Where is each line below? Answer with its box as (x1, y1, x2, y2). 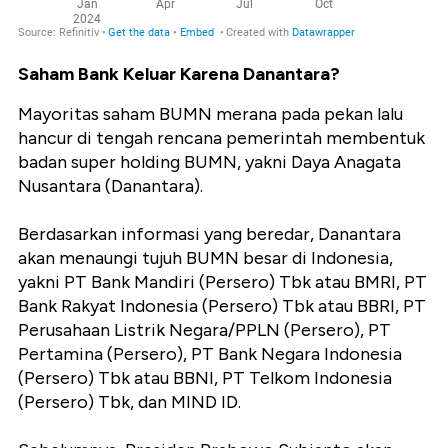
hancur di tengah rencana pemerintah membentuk (18, 127, 425, 150)
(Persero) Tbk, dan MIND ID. (18, 391, 241, 414)
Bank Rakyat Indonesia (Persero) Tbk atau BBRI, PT (18, 295, 426, 318)
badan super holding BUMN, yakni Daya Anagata (18, 151, 401, 174)
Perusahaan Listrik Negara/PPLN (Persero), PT (18, 319, 391, 342)
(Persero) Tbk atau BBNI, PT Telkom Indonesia (18, 367, 392, 390)
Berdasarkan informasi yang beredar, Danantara (18, 223, 401, 246)
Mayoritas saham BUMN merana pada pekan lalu (18, 103, 403, 126)
